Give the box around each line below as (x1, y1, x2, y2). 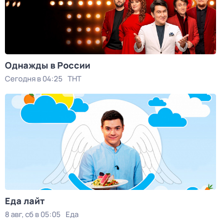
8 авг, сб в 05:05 (5, 209, 61, 220)
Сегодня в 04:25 (5, 74, 63, 84)
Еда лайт (5, 195, 45, 207)
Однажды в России (5, 59, 90, 71)
